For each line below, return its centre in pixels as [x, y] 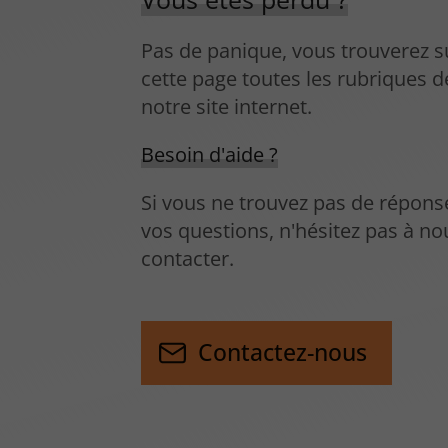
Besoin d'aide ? [210, 155]
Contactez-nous [283, 352]
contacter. [188, 259]
